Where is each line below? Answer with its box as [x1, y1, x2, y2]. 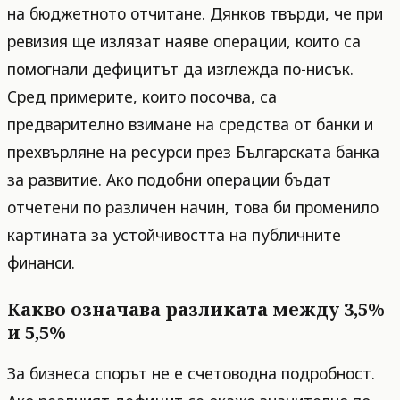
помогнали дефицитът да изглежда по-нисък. [7, 57, 354, 79]
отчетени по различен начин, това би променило [7, 196, 379, 218]
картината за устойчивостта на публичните [7, 223, 341, 246]
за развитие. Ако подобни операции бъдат [7, 168, 331, 190]
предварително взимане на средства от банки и [7, 112, 373, 135]
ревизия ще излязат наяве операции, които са [7, 29, 361, 52]
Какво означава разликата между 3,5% [7, 296, 385, 321]
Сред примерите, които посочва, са [7, 85, 277, 107]
